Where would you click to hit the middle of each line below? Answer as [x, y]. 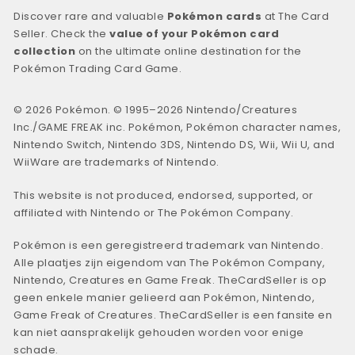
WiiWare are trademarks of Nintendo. [116, 162]
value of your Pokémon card [195, 34]
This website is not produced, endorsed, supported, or [164, 195]
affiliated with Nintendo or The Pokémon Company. [154, 212]
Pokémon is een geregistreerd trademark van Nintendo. [169, 246]
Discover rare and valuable [90, 17]
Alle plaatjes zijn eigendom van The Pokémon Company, [170, 263]
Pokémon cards [214, 17]
